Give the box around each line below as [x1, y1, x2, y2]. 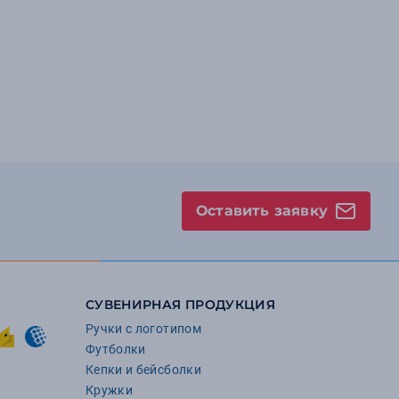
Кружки [85, 383, 134, 397]
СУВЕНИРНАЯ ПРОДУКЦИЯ [85, 297, 275, 313]
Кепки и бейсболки [85, 362, 201, 377]
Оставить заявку [195, 202, 328, 219]
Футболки [85, 342, 146, 356]
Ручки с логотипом [85, 322, 201, 336]
